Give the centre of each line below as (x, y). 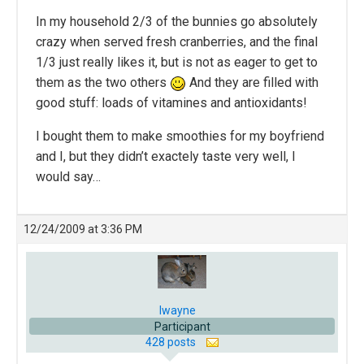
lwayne (177, 310)
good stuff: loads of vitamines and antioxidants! (171, 103)
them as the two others (103, 83)
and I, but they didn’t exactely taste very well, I (166, 157)
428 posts (171, 342)
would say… (68, 177)
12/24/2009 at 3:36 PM (83, 230)
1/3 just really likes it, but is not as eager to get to (177, 63)
